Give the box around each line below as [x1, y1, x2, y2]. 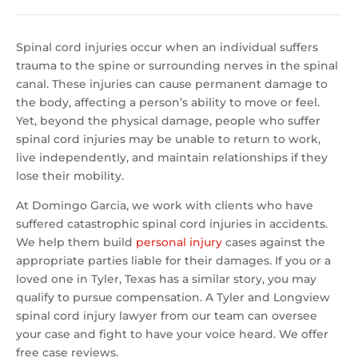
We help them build [16, 235, 136, 250]
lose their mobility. [16, 169, 124, 184]
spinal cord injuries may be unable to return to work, [16, 132, 320, 147]
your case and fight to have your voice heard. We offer [16, 327, 328, 342]
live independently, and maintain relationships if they [16, 150, 328, 165]
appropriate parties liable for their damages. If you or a [16, 253, 331, 268]
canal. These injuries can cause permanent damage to [16, 77, 328, 92]
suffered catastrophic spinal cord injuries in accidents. [16, 217, 328, 232]
